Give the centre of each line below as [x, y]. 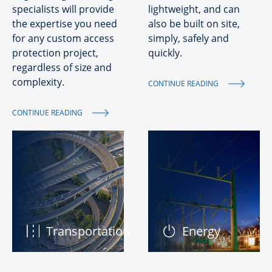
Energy [201, 231]
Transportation [88, 231]
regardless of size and [62, 67]
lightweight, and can [194, 9]
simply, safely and [189, 38]
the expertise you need [65, 24]
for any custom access [63, 38]
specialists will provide [63, 9]
